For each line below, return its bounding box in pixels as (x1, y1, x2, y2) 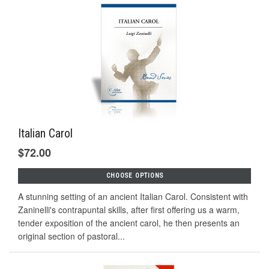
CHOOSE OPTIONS (106, 172, 163, 180)
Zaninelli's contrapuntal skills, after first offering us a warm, (18, 204, 240, 216)
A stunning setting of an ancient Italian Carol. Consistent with (18, 190, 248, 203)
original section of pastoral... (18, 230, 125, 243)
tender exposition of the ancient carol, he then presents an (18, 217, 240, 229)
